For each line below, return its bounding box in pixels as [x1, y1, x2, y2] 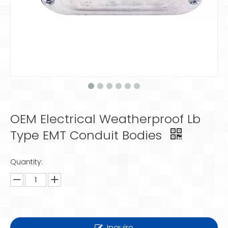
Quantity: [10, 157, 43, 167]
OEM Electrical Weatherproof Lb [10, 110, 201, 127]
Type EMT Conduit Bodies [10, 127, 165, 144]
